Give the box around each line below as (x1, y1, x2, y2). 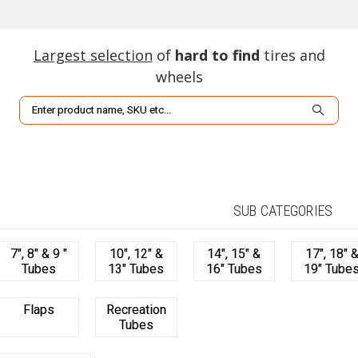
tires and (259, 46, 325, 65)
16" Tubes (205, 261, 262, 276)
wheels (155, 67, 203, 86)
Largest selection (33, 46, 153, 65)
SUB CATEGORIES (233, 202, 333, 219)
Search (20, 98, 56, 111)
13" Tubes (108, 261, 165, 276)
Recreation (105, 302, 166, 317)
